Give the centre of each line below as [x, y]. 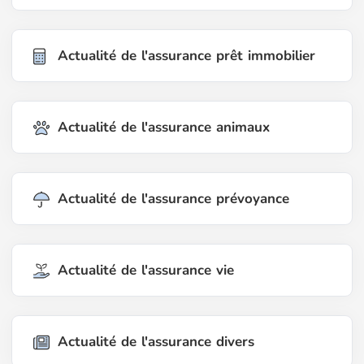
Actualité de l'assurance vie [146, 271]
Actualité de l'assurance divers [156, 342]
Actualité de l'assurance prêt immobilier [186, 56]
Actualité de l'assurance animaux [164, 128]
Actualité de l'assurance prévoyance [173, 199]
